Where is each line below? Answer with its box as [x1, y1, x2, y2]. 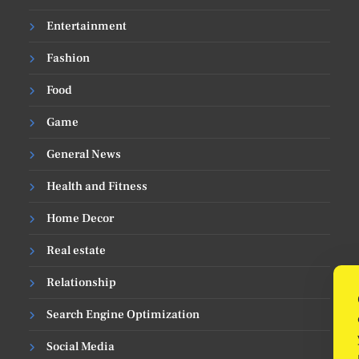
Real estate [46, 242, 107, 258]
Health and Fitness [46, 178, 148, 194]
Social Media [46, 338, 115, 354]
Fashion [46, 50, 91, 66]
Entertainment [46, 18, 127, 34]
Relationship [46, 274, 117, 290]
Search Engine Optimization [46, 306, 200, 322]
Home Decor [46, 210, 115, 226]
